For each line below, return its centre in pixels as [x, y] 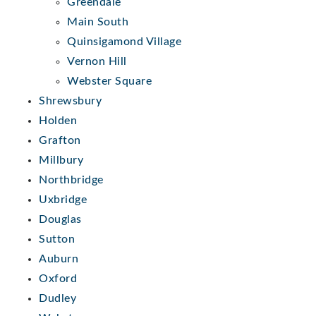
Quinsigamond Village [124, 41]
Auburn [59, 259]
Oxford [58, 278]
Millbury [61, 160]
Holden [58, 120]
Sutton [57, 239]
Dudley [57, 298]
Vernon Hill [97, 61]
